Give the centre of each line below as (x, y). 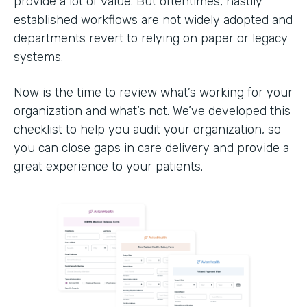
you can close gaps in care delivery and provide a (151, 148)
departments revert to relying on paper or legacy (151, 38)
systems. (40, 57)
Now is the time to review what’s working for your (153, 92)
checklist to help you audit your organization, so (147, 129)
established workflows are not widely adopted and (153, 20)
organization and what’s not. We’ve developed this (152, 111)
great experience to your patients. (110, 166)
